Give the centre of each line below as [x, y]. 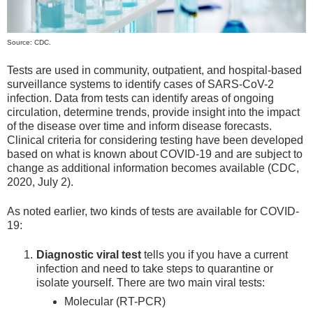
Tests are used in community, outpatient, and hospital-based [154, 70]
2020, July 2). [40, 182]
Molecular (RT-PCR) [115, 302]
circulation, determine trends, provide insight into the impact [153, 112]
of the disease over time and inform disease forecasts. [139, 126]
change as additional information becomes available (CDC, [153, 168]
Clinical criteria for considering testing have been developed [155, 140]
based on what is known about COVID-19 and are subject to [155, 154]
